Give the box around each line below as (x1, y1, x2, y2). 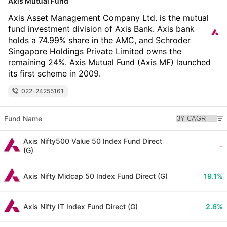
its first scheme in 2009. (8, 68, 101, 79)
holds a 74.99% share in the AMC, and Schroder (8, 35, 191, 46)
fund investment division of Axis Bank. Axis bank (8, 24, 195, 34)
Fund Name (4, 114, 42, 123)
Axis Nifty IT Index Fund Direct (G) (23, 202, 138, 211)
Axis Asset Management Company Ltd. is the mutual (8, 13, 209, 23)
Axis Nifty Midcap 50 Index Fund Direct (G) (23, 172, 168, 181)
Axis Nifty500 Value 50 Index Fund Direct (23, 137, 162, 146)
